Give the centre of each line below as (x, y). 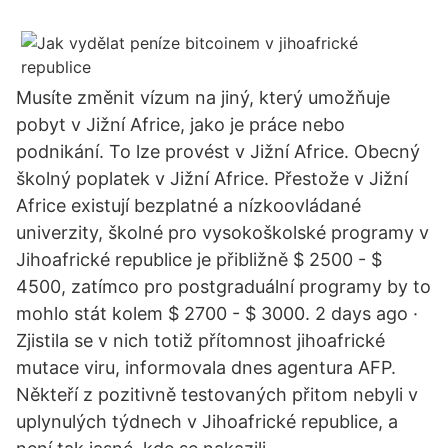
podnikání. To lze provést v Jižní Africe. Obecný (218, 151)
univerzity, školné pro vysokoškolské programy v (222, 232)
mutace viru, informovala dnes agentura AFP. (206, 367)
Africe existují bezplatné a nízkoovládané (188, 205)
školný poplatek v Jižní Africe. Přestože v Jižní (212, 178)
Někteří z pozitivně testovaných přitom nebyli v (217, 394)
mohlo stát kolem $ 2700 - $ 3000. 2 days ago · (217, 313)
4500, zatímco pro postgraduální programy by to (223, 286)
